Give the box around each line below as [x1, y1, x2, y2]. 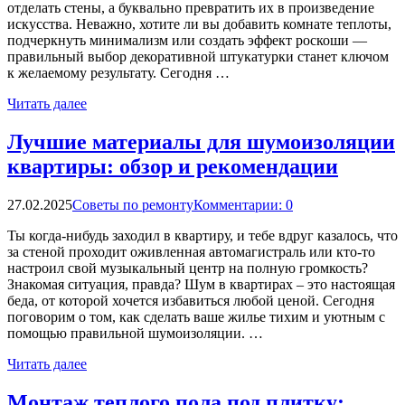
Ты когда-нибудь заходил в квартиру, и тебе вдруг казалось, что [7, 228, 398, 244]
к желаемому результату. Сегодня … [7, 65, 230, 81]
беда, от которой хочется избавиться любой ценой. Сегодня [7, 293, 374, 309]
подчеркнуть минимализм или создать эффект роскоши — [7, 33, 367, 49]
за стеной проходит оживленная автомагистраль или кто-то [7, 244, 375, 260]
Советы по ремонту [72, 197, 193, 213]
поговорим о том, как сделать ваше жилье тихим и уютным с [7, 309, 385, 325]
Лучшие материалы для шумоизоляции [7, 130, 395, 155]
